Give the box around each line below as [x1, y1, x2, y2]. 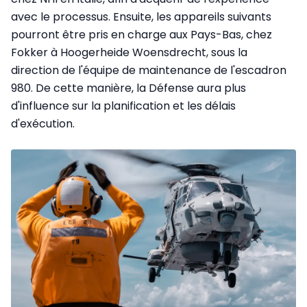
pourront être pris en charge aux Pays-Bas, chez [11, 26, 272, 42]
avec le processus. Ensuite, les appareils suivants [11, 8, 271, 25]
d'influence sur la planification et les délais [11, 97, 236, 114]
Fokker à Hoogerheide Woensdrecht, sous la [11, 44, 247, 60]
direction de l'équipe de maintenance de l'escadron [11, 62, 286, 78]
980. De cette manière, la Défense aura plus [11, 79, 246, 96]
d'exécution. [11, 115, 75, 132]
